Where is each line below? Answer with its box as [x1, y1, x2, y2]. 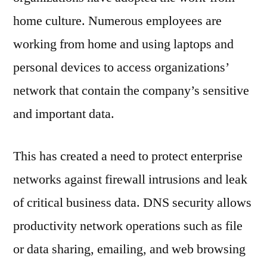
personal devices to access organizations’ [13, 59, 229, 76]
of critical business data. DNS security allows [13, 194, 252, 211]
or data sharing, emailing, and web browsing [13, 241, 246, 257]
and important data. [13, 105, 114, 122]
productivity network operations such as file [13, 218, 243, 234]
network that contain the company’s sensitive [13, 82, 249, 99]
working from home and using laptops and [13, 36, 234, 52]
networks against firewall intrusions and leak [13, 171, 247, 188]
